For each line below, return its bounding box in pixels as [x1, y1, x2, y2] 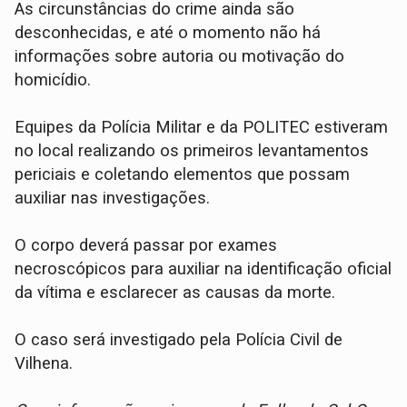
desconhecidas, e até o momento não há [15, 22, 322, 43]
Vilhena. [15, 352, 74, 373]
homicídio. [15, 69, 92, 90]
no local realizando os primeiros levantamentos [15, 140, 370, 161]
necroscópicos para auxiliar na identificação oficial [15, 258, 392, 279]
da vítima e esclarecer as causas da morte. [15, 282, 336, 303]
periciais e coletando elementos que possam [15, 164, 351, 184]
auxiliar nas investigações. [15, 187, 211, 208]
